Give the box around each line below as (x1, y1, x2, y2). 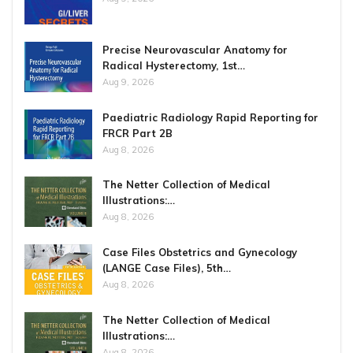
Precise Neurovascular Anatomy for (102, 43, 288, 57)
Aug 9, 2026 (102, 76, 154, 88)
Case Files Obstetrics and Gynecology (102, 245, 297, 258)
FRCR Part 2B (102, 126, 173, 139)
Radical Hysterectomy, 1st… (102, 59, 245, 72)
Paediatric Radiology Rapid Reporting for (102, 110, 318, 124)
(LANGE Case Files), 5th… (102, 261, 231, 274)
